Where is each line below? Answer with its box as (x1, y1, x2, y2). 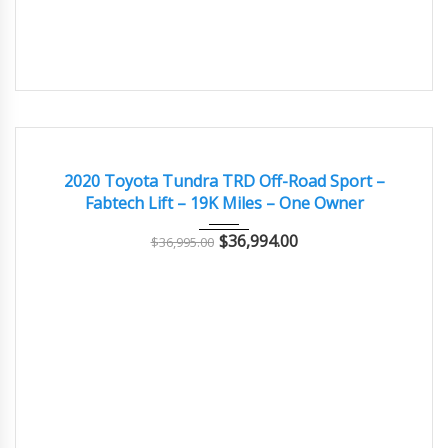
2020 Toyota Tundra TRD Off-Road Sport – (63, 170, 385, 192)
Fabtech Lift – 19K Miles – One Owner (84, 192, 364, 214)
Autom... (196, 134, 254, 153)
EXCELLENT (34, 142, 92, 157)
